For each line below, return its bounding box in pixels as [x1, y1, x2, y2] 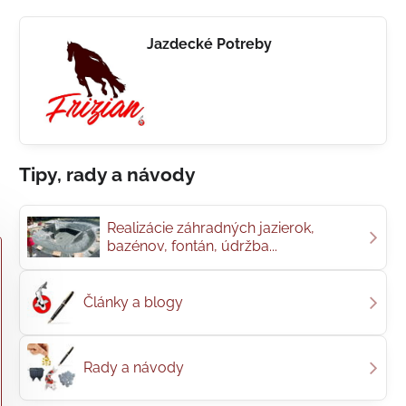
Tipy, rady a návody [18, 162, 196, 186]
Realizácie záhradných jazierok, [106, 218, 314, 237]
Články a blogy [82, 293, 183, 311]
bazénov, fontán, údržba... [106, 237, 277, 255]
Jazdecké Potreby [146, 35, 272, 53]
